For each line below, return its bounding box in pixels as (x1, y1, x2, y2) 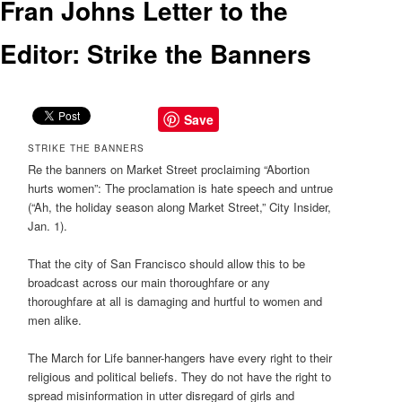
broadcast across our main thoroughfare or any (28, 273, 271, 291)
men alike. (28, 310, 83, 328)
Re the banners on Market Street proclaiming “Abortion (28, 160, 310, 178)
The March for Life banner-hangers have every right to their (28, 348, 333, 366)
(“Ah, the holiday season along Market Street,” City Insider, (28, 197, 332, 215)
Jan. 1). (28, 216, 68, 234)
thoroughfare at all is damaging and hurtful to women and (28, 292, 323, 310)
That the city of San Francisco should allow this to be (28, 254, 306, 272)
